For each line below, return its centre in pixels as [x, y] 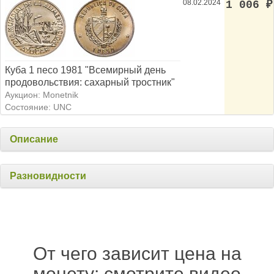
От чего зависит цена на [137, 254]
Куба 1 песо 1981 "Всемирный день [85, 70]
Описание [34, 139]
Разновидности [48, 176]
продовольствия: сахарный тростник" [90, 83]
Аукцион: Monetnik [42, 95]
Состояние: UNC [38, 107]
